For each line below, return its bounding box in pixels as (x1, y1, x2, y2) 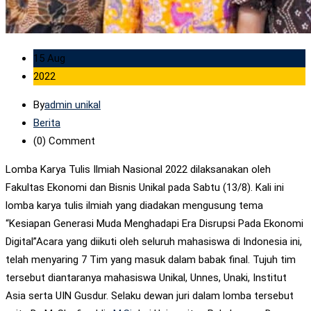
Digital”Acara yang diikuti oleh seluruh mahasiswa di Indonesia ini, (6, 235, 302, 248)
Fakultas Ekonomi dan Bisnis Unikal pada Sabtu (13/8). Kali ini (6, 180, 284, 194)
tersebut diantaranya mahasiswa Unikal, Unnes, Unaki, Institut (6, 271, 287, 284)
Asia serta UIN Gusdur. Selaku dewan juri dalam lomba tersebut (6, 289, 294, 302)
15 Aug (33, 51, 65, 65)
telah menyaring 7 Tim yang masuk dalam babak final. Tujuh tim (6, 253, 296, 266)
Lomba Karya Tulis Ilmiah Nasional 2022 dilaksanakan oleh (6, 162, 271, 176)
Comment (46, 134, 95, 147)
